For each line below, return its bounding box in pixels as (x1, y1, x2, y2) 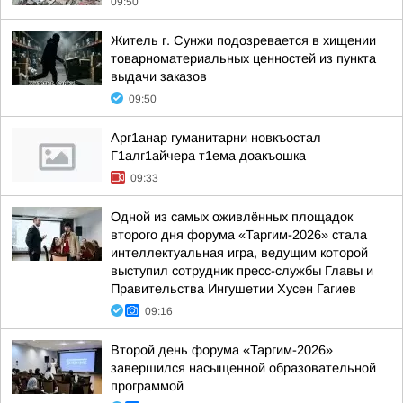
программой (111, 379, 184, 393)
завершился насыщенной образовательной (111, 361, 376, 375)
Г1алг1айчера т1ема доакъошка (111, 148, 306, 163)
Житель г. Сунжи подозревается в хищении (111, 33, 376, 48)
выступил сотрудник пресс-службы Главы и (111, 264, 373, 278)
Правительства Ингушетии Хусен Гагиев (111, 282, 356, 296)
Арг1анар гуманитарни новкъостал (111, 130, 321, 145)
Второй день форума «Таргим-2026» (111, 343, 333, 357)
